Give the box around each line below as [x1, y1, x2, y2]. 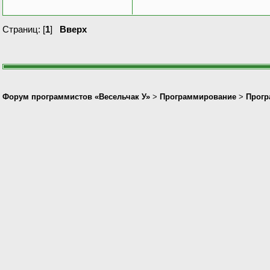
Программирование [160, 92, 236, 101]
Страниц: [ [2, 24, 45, 34]
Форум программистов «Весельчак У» [2, 92, 150, 101]
